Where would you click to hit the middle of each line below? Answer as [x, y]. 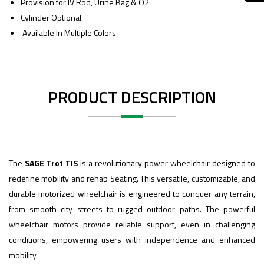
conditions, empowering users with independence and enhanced [132, 239]
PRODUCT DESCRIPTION [132, 97]
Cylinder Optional [51, 17]
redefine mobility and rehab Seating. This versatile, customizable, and [132, 178]
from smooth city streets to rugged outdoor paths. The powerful [132, 209]
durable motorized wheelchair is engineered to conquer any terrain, [132, 193]
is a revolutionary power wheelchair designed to [166, 163]
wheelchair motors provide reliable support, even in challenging [132, 224]
